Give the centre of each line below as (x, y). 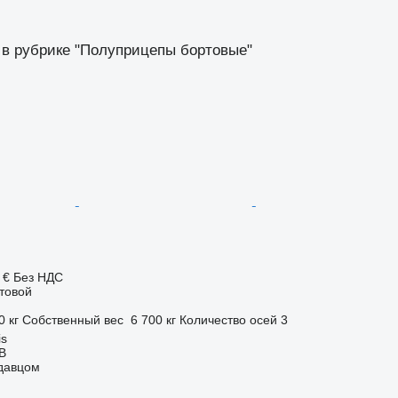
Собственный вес (72, 319)
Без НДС (38, 277)
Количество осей (228, 319)
